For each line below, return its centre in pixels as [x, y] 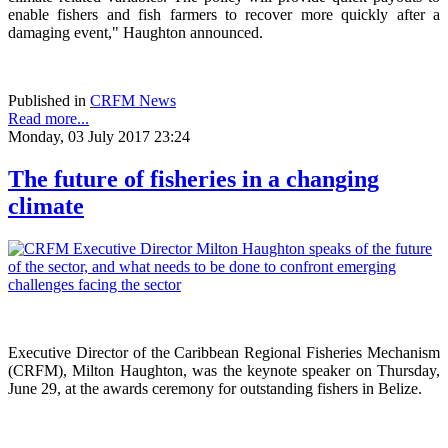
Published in [47, 101]
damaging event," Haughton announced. [135, 33]
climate [46, 206]
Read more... [48, 119]
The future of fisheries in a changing [193, 179]
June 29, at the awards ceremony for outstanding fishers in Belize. [215, 389]
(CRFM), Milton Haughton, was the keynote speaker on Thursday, [224, 371]
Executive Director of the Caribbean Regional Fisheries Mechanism [224, 353]
